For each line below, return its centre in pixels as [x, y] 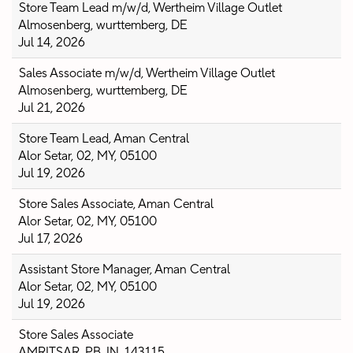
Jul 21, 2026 [52, 108]
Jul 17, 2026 [50, 239]
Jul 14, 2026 [52, 43]
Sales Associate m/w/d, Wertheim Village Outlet [147, 73]
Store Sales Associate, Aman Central [116, 204]
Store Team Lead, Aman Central [104, 139]
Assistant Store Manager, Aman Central [124, 269]
